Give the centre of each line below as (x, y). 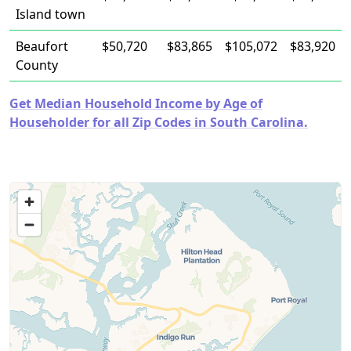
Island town (51, 14)
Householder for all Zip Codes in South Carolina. (159, 122)
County (37, 65)
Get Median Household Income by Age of (136, 103)
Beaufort (42, 46)
